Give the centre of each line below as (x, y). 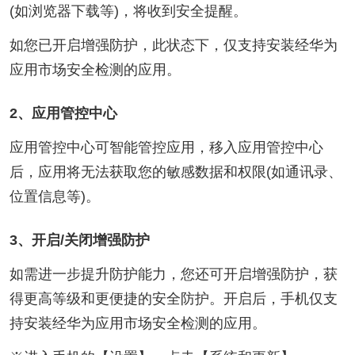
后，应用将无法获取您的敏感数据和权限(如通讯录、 (176, 172)
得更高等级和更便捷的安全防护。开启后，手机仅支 (173, 298)
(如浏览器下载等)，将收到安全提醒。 (128, 11)
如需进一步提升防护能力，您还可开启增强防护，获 (173, 274)
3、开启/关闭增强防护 (79, 240)
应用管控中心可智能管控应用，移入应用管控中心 (166, 147)
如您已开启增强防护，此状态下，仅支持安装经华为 (173, 45)
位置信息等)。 (54, 196)
